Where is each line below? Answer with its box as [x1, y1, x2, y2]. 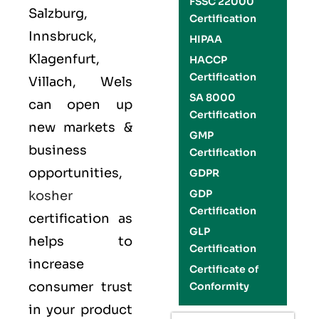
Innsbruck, [28, 28, 97, 44]
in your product [28, 302, 132, 318]
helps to [28, 234, 132, 249]
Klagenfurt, [28, 51, 100, 67]
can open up [28, 97, 132, 113]
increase [28, 256, 84, 272]
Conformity [189, 280, 249, 293]
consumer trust [28, 279, 132, 295]
